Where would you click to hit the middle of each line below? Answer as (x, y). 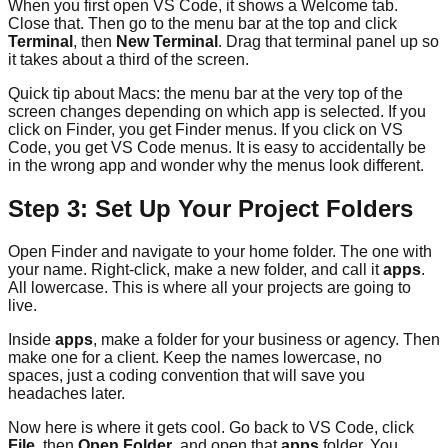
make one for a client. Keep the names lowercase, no (195, 357)
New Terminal (167, 42)
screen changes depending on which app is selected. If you (217, 112)
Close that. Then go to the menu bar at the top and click (202, 24)
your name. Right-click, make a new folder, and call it (195, 269)
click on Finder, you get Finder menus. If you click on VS (205, 130)
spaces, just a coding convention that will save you (186, 375)
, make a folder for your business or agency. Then (266, 339)
